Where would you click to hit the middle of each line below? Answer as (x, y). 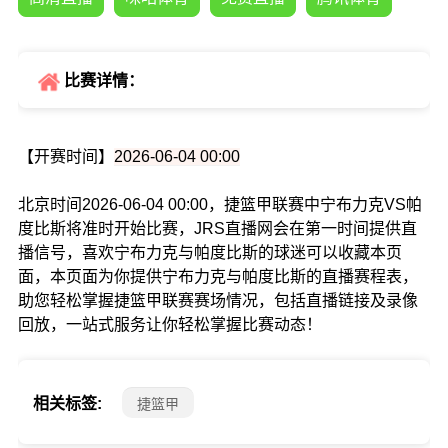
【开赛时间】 (65, 157)
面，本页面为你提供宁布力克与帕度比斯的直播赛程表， (217, 277)
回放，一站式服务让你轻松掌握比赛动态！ (169, 325)
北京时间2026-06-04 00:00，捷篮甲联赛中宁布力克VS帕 (219, 205)
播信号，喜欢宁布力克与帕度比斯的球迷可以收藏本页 (209, 253)
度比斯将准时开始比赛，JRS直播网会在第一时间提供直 (217, 229)
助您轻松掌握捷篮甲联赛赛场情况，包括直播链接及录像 (217, 301)
